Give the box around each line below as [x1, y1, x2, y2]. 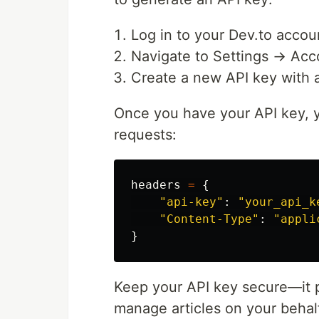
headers [131, 178, 181, 192]
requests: [114, 126, 177, 143]
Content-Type [167, 212, 252, 226]
